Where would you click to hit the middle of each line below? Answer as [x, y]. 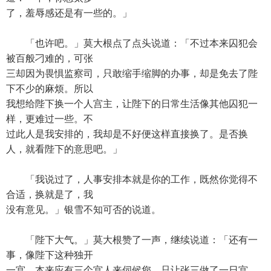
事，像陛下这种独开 [50, 255]
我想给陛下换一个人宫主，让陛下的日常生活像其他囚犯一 [132, 104]
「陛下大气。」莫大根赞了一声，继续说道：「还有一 [132, 240]
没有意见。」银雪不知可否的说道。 [83, 210]
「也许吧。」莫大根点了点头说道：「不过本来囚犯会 [132, 43]
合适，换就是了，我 [50, 194]
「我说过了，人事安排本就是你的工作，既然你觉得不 [132, 179]
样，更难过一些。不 [50, 119]
